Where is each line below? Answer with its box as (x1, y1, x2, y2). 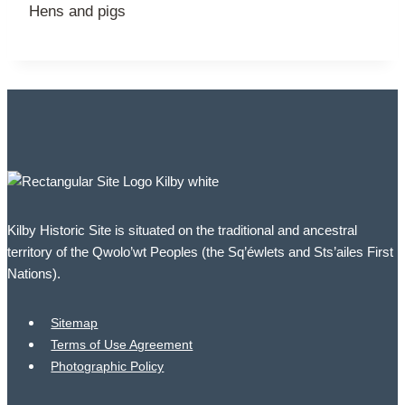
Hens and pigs (29, 3, 126, 21)
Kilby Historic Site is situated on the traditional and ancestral (7, 222, 357, 239)
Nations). (7, 266, 61, 282)
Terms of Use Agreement (51, 337, 193, 353)
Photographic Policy (51, 359, 165, 374)
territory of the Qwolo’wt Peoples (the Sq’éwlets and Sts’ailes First (7, 244, 393, 260)
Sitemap (51, 316, 99, 331)
